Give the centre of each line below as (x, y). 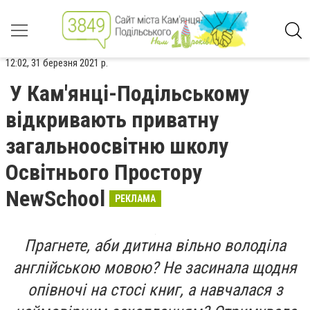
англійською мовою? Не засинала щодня (155, 268)
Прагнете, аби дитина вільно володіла (155, 246)
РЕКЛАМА (135, 199)
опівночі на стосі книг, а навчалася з (155, 290)
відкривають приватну (112, 120)
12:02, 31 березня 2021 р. (57, 63)
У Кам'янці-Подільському (129, 93)
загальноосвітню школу (117, 146)
